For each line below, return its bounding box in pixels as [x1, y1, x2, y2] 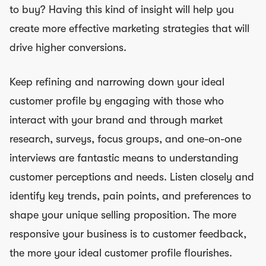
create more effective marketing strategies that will [9, 22, 249, 34]
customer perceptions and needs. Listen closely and [9, 170, 254, 183]
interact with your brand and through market [9, 113, 223, 126]
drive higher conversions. [9, 41, 126, 53]
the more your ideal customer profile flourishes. [9, 246, 232, 259]
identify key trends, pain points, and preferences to [9, 189, 251, 202]
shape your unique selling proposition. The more [9, 208, 236, 221]
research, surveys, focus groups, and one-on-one [9, 132, 242, 145]
